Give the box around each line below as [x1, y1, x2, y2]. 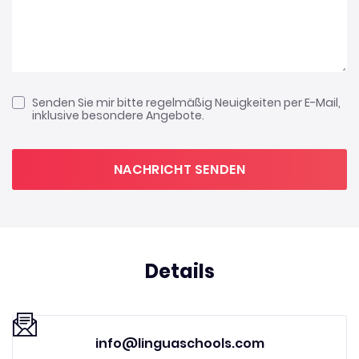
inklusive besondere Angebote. [32, 107, 204, 123]
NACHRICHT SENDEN [113, 160, 246, 179]
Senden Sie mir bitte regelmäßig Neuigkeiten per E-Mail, [32, 95, 341, 111]
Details [144, 258, 215, 284]
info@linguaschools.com [95, 334, 264, 353]
